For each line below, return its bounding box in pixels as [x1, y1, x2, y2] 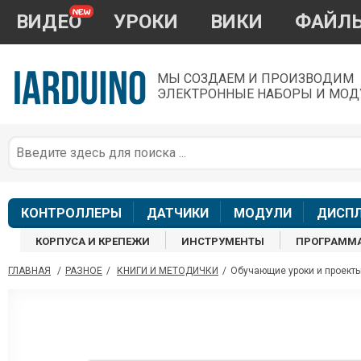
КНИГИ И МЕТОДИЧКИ [117, 265, 218, 277]
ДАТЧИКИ [146, 205, 209, 222]
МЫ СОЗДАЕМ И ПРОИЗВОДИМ [157, 71, 354, 86]
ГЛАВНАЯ [8, 265, 51, 277]
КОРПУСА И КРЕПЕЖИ [35, 235, 151, 248]
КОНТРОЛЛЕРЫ [20, 205, 122, 222]
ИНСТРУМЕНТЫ [181, 235, 265, 248]
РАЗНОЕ [65, 265, 102, 277]
